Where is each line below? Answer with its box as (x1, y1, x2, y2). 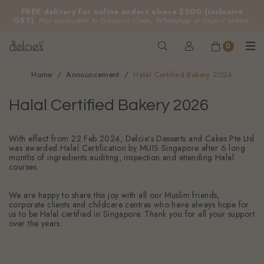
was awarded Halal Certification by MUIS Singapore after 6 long (9, 142, 246, 154)
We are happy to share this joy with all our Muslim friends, (9, 189, 220, 202)
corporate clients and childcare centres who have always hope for (9, 199, 249, 211)
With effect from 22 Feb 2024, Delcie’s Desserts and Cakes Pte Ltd (9, 133, 255, 145)
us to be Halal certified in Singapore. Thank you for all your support (9, 208, 255, 220)
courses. (9, 161, 39, 173)
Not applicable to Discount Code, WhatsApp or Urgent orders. (38, 15, 252, 26)
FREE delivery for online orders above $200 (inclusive (21, 6, 243, 17)
